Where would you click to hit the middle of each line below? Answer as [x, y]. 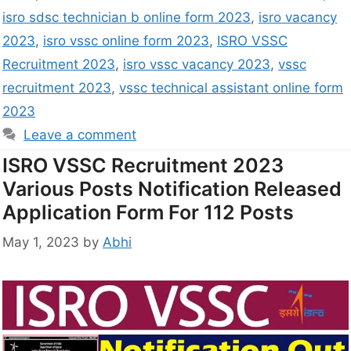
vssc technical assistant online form [231, 87]
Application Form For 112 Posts [148, 212]
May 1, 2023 [41, 242]
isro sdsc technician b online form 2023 [127, 17]
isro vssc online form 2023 [126, 40]
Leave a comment [80, 134]
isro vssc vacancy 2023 [197, 64]
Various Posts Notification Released [172, 188]
